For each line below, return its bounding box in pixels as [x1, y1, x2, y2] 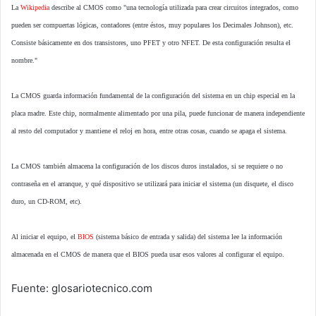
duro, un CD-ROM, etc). [11, 197, 82, 205]
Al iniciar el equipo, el [11, 232, 78, 241]
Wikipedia [20, 3, 49, 11]
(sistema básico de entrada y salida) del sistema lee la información [94, 232, 282, 241]
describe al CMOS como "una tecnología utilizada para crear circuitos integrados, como [49, 3, 298, 11]
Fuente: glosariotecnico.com [11, 281, 152, 295]
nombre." [11, 56, 37, 64]
